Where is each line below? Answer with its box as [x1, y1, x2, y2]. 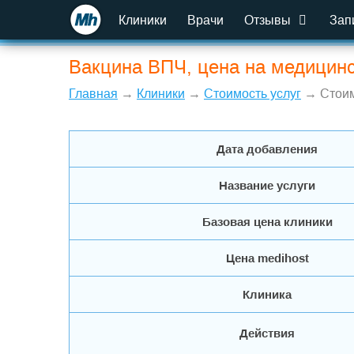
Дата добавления [217, 142, 318, 156]
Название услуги [219, 179, 315, 192]
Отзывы [244, 13, 294, 27]
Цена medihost [225, 251, 309, 265]
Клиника [243, 288, 292, 301]
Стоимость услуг [204, 87, 301, 100]
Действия [239, 326, 295, 340]
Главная [69, 87, 118, 100]
